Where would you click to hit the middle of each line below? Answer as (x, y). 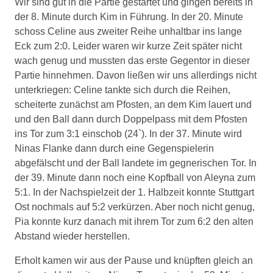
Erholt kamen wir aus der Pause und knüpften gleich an (134, 261)
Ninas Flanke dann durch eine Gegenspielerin (114, 148)
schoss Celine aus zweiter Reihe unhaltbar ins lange (128, 31)
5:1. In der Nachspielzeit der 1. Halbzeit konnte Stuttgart (134, 192)
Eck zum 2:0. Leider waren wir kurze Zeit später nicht (128, 46)
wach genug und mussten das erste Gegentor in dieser (132, 61)
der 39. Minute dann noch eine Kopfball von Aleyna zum (135, 178)
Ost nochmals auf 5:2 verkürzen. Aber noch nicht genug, (135, 207)
